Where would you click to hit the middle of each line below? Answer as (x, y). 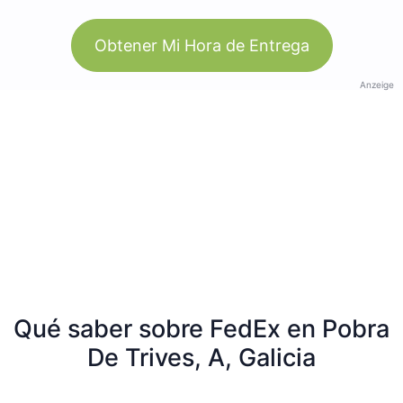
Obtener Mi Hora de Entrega (201, 45)
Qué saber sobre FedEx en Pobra (201, 328)
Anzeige (377, 84)
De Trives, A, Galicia (201, 357)
